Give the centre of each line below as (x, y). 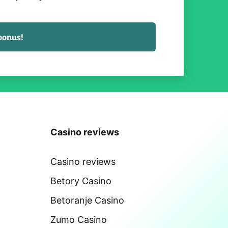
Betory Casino (81, 181)
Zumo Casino (78, 219)
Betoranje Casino (87, 200)
